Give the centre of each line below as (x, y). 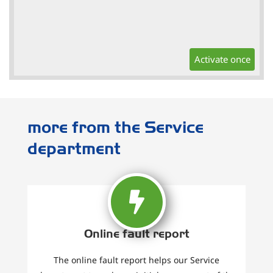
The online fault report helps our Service (136, 260)
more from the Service (115, 127)
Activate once (222, 59)
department (74, 149)
